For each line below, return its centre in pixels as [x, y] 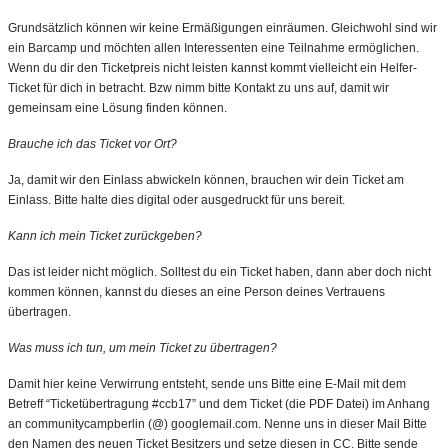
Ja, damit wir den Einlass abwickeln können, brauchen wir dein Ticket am [206, 180]
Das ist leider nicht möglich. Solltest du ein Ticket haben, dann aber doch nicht [219, 272]
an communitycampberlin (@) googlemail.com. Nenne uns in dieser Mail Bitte [217, 424]
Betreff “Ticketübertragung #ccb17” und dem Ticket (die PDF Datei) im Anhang [219, 404]
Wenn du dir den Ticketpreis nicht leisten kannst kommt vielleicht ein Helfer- [212, 68]
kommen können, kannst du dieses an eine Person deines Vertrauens [196, 292]
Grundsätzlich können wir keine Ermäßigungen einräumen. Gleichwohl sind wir [222, 28]
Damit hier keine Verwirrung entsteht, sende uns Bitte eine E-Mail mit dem [207, 384]
